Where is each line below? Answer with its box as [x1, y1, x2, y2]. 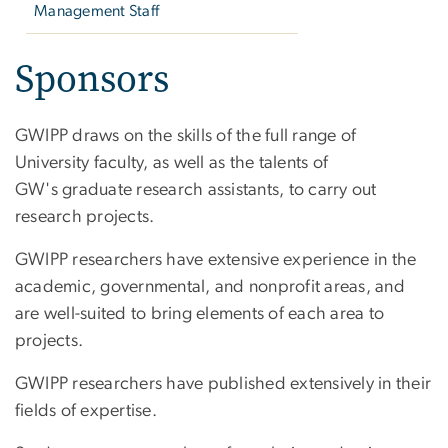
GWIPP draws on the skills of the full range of [15, 126, 357, 145]
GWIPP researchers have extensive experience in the [15, 250, 417, 269]
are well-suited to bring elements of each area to [15, 304, 385, 323]
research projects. [15, 207, 155, 226]
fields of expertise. [15, 401, 157, 420]
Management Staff [34, 3, 160, 20]
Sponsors [15, 52, 169, 104]
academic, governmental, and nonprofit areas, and [15, 277, 405, 296]
